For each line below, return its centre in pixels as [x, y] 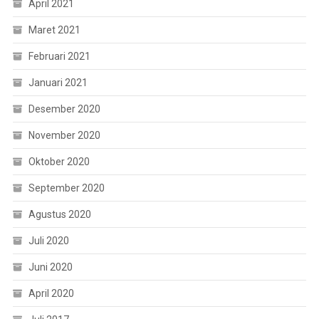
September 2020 [66, 188]
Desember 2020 [64, 109]
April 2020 [51, 294]
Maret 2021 [54, 30]
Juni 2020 [50, 267]
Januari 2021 [58, 83]
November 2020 [64, 136]
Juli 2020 [48, 241]
